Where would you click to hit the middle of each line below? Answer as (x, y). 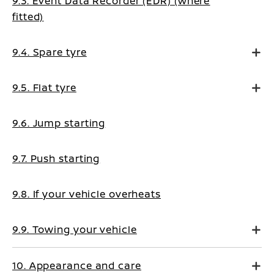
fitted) (28, 17)
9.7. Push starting (56, 159)
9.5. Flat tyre (44, 88)
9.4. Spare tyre (50, 52)
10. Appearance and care (77, 266)
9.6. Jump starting (59, 123)
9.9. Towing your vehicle (75, 230)
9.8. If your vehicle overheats (87, 194)
